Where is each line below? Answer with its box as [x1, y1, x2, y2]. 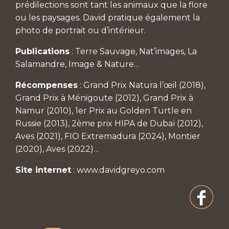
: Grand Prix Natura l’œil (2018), [78, 80, 205, 90]
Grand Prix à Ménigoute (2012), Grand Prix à [15, 93, 193, 103]
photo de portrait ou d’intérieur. [15, 26, 146, 36]
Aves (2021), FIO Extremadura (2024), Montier [15, 131, 200, 142]
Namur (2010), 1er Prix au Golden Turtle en [15, 106, 192, 116]
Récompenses [15, 80, 78, 90]
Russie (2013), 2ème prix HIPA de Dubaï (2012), [15, 119, 203, 129]
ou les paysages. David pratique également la [15, 13, 200, 23]
